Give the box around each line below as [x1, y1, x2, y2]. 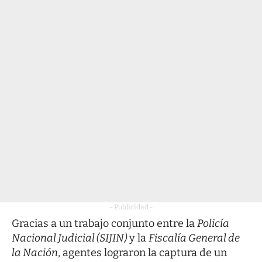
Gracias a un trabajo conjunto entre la [12, 217, 197, 230]
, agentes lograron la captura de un [58, 246, 227, 260]
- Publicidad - [109, 203, 153, 212]
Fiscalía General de [149, 232, 240, 245]
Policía [197, 217, 229, 230]
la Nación [12, 246, 58, 260]
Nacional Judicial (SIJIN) [12, 232, 127, 245]
